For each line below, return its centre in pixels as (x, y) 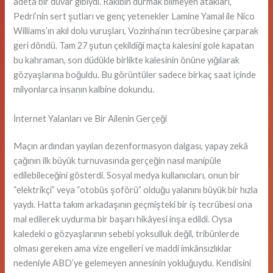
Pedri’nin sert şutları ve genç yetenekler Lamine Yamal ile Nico (134, 16)
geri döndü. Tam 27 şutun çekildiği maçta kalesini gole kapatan (134, 46)
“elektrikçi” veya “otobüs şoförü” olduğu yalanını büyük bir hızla (136, 190)
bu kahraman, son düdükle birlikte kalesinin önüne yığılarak (127, 60)
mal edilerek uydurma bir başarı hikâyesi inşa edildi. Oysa (123, 219)
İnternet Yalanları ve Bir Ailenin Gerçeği (90, 118)
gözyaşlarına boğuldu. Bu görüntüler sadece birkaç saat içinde (135, 75)
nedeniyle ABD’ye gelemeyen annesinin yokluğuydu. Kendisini (133, 263)
